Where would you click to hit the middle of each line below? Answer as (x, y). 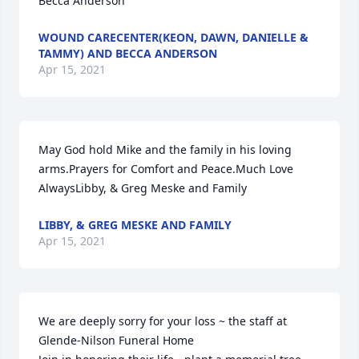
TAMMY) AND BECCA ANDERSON (128, 53)
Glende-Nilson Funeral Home (116, 340)
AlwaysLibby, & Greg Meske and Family (143, 188)
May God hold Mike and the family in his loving (165, 149)
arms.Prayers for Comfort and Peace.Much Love (166, 169)
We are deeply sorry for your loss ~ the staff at (163, 321)
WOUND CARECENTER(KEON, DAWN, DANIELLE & (173, 37)
